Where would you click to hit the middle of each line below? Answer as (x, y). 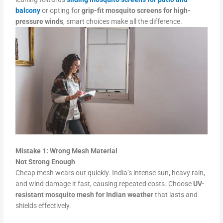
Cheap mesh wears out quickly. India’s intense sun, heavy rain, (111, 173)
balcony (28, 10)
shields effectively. (44, 206)
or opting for (62, 10)
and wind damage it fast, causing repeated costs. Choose (104, 184)
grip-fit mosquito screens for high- (136, 10)
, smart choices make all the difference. (123, 21)
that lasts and (176, 195)
